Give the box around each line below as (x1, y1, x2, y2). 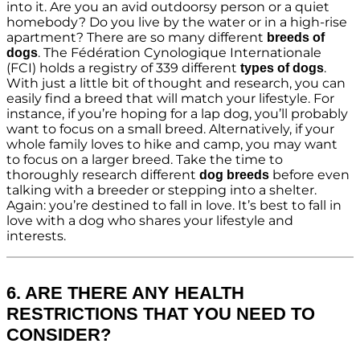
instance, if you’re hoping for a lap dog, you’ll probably (6, 105, 348, 121)
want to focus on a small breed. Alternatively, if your (6, 121, 334, 137)
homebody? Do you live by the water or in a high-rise (6, 14, 347, 30)
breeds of (267, 30, 325, 44)
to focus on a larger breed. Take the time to (6, 151, 283, 167)
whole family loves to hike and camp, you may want (6, 136, 337, 152)
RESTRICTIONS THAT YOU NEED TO (6, 303, 315, 324)
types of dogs (240, 60, 324, 75)
